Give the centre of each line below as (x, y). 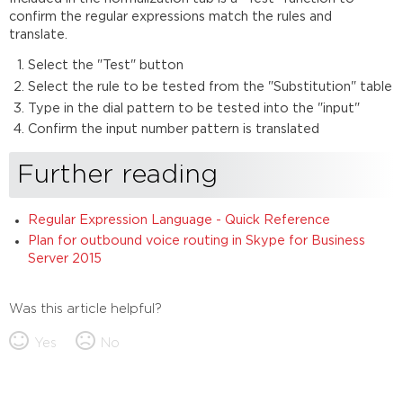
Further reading (118, 175)
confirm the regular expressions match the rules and (171, 17)
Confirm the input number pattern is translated (173, 130)
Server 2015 (64, 259)
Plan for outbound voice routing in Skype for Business (196, 241)
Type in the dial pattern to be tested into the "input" (193, 108)
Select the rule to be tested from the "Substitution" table (210, 87)
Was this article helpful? (86, 309)
